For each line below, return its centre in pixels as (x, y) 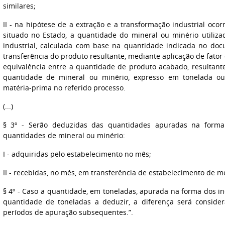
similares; (19, 6)
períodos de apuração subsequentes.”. (68, 212)
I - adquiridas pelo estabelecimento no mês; (77, 154)
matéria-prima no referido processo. (64, 88)
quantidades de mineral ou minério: (64, 135)
